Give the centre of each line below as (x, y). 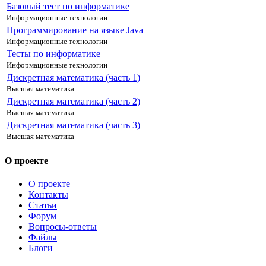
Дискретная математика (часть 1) (73, 77)
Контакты (48, 195)
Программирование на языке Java (75, 30)
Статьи (43, 205)
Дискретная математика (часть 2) (73, 101)
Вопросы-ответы (63, 227)
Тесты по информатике (53, 53)
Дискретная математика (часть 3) (73, 125)
